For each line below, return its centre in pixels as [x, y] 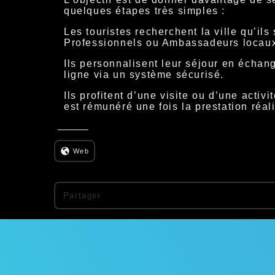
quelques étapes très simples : [145, 10]
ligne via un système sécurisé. [144, 74]
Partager [82, 196]
